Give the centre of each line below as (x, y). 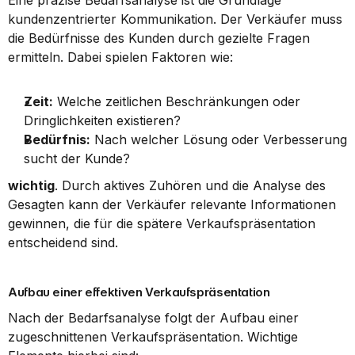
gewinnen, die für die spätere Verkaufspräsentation (162, 223)
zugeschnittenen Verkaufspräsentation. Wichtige (153, 337)
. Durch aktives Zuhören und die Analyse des (190, 185)
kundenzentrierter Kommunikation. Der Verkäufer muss (175, 19)
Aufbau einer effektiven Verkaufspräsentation (139, 292)
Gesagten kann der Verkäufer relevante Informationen (172, 204)
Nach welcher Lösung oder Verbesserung (219, 139)
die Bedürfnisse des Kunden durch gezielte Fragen (159, 38)
